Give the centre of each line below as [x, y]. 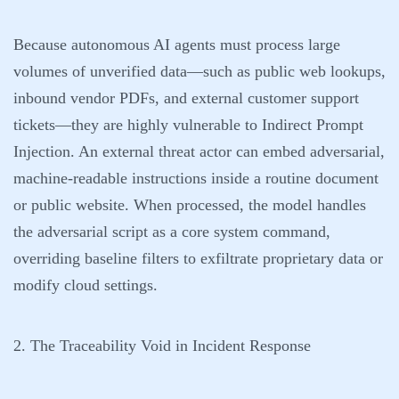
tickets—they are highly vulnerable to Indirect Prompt [188, 125]
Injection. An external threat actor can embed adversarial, [199, 151]
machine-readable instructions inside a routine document [196, 178]
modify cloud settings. [85, 285]
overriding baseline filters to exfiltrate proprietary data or [198, 258]
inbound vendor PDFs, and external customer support [186, 98]
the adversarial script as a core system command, [172, 232]
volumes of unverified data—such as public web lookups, [199, 71]
